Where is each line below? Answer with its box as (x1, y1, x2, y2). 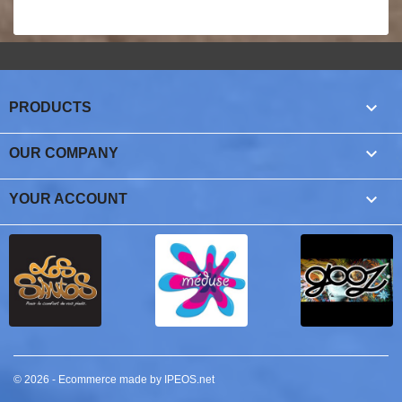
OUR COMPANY (9, 145, 118, 161)
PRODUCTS (9, 100, 92, 115)
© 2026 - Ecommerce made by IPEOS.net (13, 373, 214, 386)
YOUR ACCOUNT (9, 191, 127, 206)
